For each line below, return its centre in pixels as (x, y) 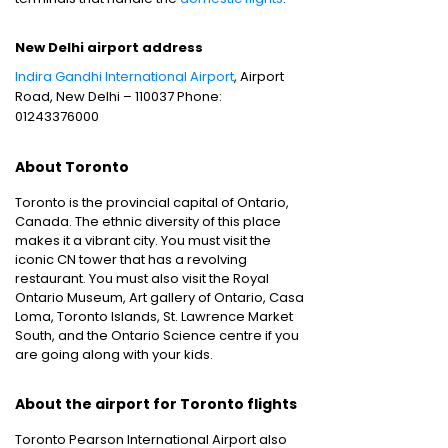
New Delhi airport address (109, 47)
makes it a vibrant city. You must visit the (143, 240)
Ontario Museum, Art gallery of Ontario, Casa (159, 297)
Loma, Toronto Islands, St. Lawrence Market (154, 316)
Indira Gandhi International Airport (124, 76)
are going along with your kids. (114, 354)
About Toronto (72, 167)
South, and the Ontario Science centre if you (157, 335)
